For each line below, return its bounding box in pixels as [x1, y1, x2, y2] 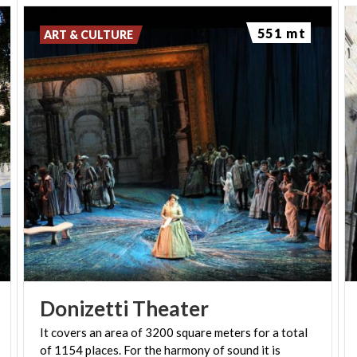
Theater [132, 295, 210, 321]
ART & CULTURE [44, 27, 134, 41]
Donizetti [40, 295, 129, 321]
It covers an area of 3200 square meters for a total [40, 324, 308, 339]
